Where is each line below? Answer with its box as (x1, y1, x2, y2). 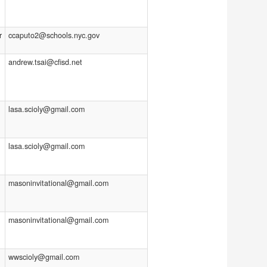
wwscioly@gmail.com (8, 252, 79, 262)
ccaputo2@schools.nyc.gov (8, 30, 100, 41)
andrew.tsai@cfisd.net (8, 57, 82, 67)
